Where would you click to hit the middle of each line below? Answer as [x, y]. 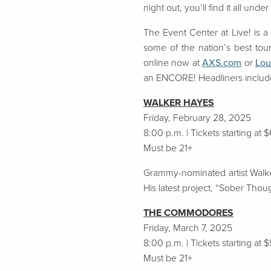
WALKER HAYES [179, 103]
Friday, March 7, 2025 [188, 228]
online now [168, 63]
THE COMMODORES [188, 213]
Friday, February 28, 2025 [197, 118]
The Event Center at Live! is [203, 33]
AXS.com [222, 63]
